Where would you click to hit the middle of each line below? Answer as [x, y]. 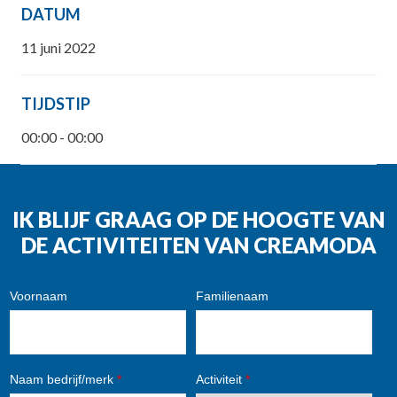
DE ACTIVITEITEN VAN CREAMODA [198, 245]
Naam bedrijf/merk [63, 379]
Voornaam [39, 296]
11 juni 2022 [58, 47]
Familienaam [232, 296]
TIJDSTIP [55, 104]
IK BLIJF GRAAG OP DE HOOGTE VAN [198, 219]
